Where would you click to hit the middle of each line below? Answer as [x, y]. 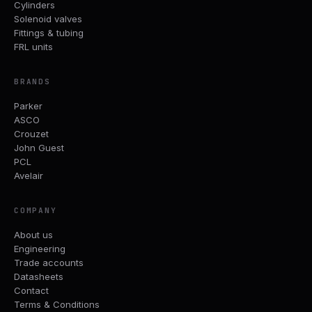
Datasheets [39, 277]
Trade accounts [49, 263]
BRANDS [32, 82]
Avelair [29, 176]
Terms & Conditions [57, 305]
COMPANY [36, 211]
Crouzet [31, 134]
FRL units [33, 47]
